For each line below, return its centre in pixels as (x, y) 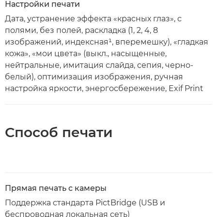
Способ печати (59, 132)
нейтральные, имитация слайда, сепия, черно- (99, 65)
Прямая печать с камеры (56, 188)
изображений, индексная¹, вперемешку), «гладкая (107, 42)
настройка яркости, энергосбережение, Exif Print (104, 88)
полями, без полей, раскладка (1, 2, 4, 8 (81, 30)
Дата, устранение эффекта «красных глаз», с (93, 18)
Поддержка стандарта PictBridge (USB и (85, 202)
